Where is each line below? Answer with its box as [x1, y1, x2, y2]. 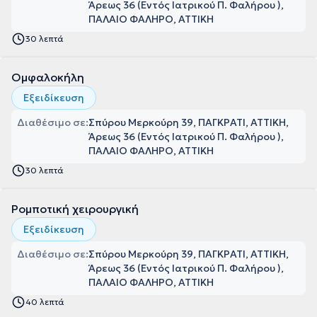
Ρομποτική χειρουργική [11, 202, 139, 216]
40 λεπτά [25, 296, 64, 307]
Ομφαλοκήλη [11, 70, 84, 84]
